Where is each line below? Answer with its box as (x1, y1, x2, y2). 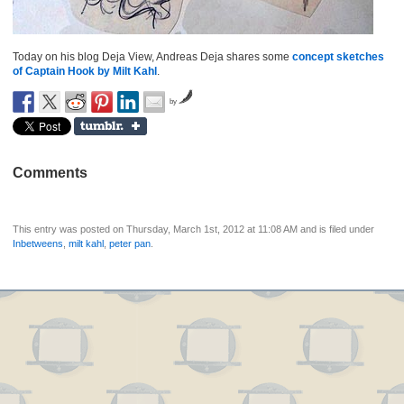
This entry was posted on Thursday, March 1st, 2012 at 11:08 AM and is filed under (13, 224, 374, 234)
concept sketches (292, 50, 384, 63)
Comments (13, 165, 87, 180)
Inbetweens (13, 238, 63, 249)
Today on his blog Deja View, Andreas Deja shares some (13, 50, 292, 63)
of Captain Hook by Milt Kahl (13, 65, 157, 78)
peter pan (109, 238, 151, 249)
